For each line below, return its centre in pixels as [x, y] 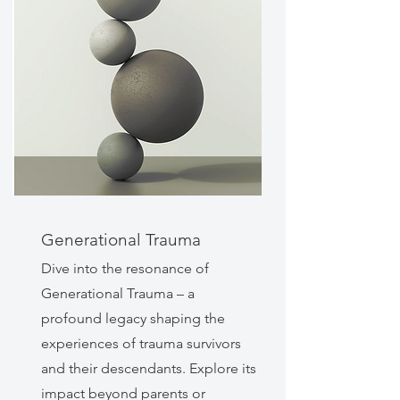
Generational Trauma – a [117, 293]
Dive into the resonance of [125, 268]
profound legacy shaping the [133, 318]
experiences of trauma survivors [141, 343]
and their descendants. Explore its [148, 368]
